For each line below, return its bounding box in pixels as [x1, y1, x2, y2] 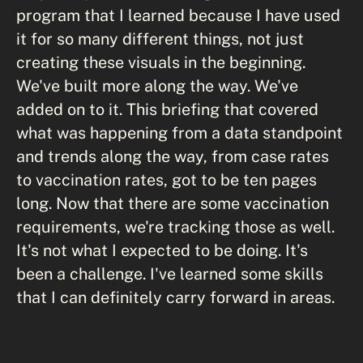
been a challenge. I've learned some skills [16, 264, 323, 283]
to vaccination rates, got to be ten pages [16, 170, 317, 189]
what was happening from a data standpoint [16, 123, 343, 142]
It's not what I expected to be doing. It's [16, 241, 308, 259]
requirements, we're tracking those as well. [16, 217, 335, 236]
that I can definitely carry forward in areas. [16, 288, 335, 306]
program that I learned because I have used [16, 6, 340, 24]
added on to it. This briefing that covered [16, 100, 318, 118]
